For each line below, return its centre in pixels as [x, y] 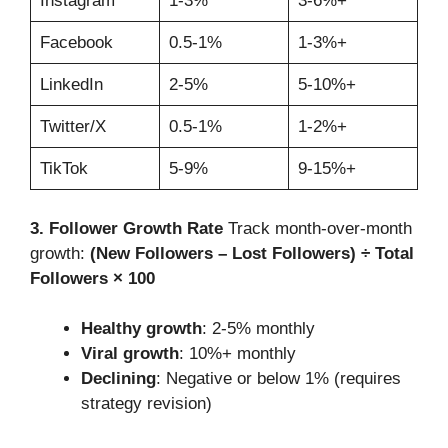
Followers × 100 [92, 278]
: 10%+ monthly [237, 354]
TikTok [63, 169]
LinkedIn [71, 85]
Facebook [76, 43]
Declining [118, 379]
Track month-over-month [317, 228]
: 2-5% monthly [258, 329]
